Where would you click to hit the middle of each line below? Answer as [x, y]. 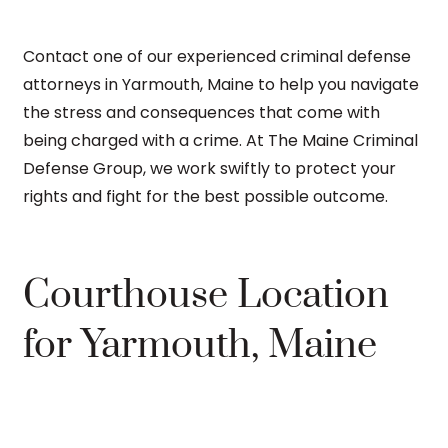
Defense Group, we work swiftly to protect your [209, 168]
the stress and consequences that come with [201, 112]
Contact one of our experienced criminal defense [217, 56]
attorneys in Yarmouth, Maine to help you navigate [221, 84]
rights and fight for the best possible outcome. [205, 196]
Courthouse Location [206, 295]
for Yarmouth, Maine [200, 345]
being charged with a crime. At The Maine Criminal [220, 140]
